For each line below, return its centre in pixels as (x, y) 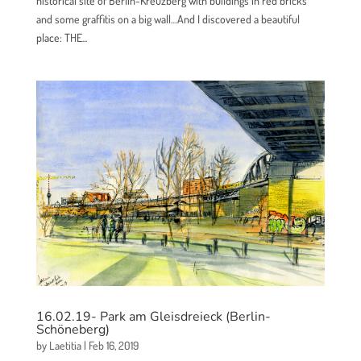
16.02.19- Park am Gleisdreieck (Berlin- (153, 317)
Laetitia (65, 346)
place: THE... (61, 37)
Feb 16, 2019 (113, 346)
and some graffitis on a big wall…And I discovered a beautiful (168, 19)
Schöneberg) (73, 330)
